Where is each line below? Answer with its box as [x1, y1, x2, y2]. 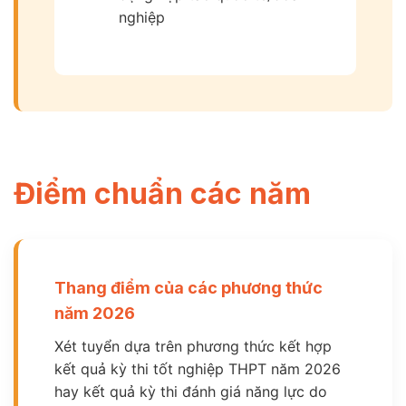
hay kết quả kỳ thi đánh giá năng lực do [54, 382, 327, 401]
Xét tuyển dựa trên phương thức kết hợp [54, 337, 332, 356]
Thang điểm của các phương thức [54, 278, 323, 298]
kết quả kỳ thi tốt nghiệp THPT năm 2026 [54, 360, 341, 379]
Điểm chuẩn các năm [14, 176, 311, 212]
